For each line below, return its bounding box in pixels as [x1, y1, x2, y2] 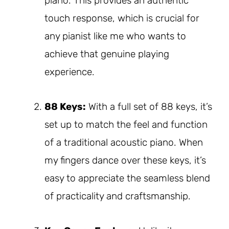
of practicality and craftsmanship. [44, 190, 191, 202]
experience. [44, 65, 95, 78]
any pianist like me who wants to [44, 30, 186, 42]
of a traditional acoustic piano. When [44, 136, 203, 148]
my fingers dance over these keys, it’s [44, 154, 206, 166]
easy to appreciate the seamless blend [44, 172, 210, 184]
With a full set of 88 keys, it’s [86, 100, 212, 112]
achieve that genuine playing [44, 48, 169, 60]
